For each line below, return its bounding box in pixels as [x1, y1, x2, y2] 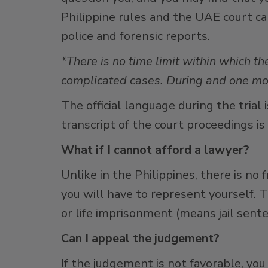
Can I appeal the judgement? [61, 230, 220, 246]
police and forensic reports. [61, 28, 210, 44]
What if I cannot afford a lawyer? [61, 142, 249, 158]
